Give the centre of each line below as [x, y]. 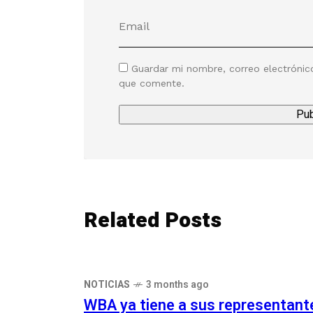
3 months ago [177, 285]
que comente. [152, 83]
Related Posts [153, 221]
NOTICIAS [107, 285]
